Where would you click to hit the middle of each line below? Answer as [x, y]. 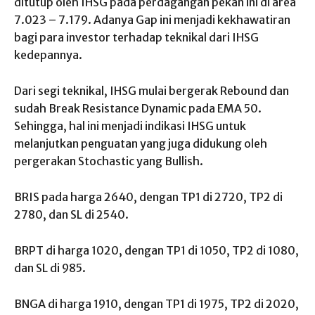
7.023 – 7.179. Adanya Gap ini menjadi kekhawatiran [152, 20]
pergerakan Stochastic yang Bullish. [109, 161]
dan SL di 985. [50, 268]
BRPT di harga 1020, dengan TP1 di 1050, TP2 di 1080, [156, 251]
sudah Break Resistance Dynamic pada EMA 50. [138, 109]
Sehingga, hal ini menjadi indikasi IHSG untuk [130, 126]
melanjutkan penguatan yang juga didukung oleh [141, 144]
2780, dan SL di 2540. [72, 215]
